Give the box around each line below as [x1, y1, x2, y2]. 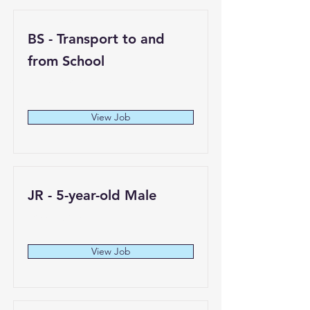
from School [28, 53, 104, 69]
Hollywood [28, 75, 77, 88]
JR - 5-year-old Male [28, 187, 156, 203]
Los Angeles [28, 210, 82, 222]
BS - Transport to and [28, 30, 165, 47]
